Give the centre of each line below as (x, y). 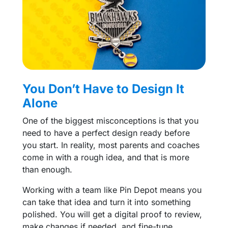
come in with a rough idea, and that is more (106, 157)
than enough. (47, 169)
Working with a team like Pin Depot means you (112, 190)
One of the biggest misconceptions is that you (110, 120)
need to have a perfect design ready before (106, 133)
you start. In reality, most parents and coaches (111, 145)
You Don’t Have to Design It (103, 89)
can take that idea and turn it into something (107, 202)
